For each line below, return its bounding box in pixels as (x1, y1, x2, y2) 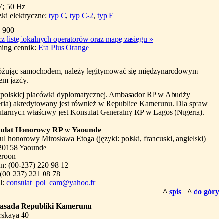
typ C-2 (70, 11, 93, 20)
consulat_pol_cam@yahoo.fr (6, 178, 95, 187)
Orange (66, 44, 89, 52)
